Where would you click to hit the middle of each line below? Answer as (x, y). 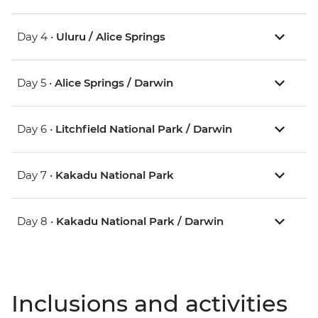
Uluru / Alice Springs (111, 37)
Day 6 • (36, 129)
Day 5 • (36, 83)
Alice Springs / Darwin (114, 83)
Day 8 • (37, 221)
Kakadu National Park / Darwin (140, 221)
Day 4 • (37, 37)
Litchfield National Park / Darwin (144, 129)
